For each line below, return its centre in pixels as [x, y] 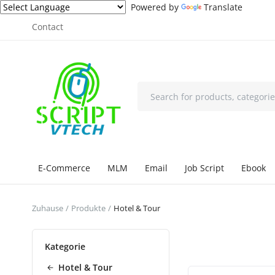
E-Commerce [64, 168]
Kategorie [65, 246]
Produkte [88, 208]
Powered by [153, 7]
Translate [223, 7]
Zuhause [48, 208]
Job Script [204, 168]
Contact [48, 27]
